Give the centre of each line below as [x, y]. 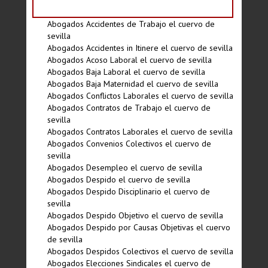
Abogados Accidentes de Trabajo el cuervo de [131, 24]
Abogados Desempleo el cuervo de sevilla [125, 167]
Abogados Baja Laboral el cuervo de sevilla [126, 72]
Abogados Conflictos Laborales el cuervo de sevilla [140, 96]
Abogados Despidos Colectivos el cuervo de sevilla [140, 251]
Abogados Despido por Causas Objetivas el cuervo [139, 227]
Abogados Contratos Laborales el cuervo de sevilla [140, 132]
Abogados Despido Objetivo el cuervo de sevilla [135, 215]
